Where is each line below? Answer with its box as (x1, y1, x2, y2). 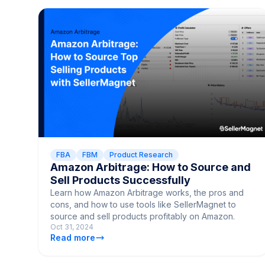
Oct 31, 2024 (50, 222, 93, 231)
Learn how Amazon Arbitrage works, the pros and (50, 187, 244, 198)
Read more (50, 232, 95, 243)
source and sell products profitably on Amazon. (50, 211, 235, 221)
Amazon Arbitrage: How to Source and (50, 160, 251, 173)
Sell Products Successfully (50, 173, 190, 186)
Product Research (109, 150, 173, 159)
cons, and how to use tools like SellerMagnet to (50, 199, 236, 209)
